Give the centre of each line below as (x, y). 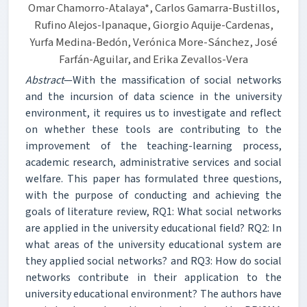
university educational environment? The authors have (153, 294)
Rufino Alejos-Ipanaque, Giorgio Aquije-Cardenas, (153, 25)
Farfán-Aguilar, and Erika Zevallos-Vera (153, 59)
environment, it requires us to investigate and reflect (153, 113)
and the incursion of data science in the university (153, 96)
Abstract (45, 80)
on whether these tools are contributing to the (153, 129)
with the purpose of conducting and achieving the (153, 195)
